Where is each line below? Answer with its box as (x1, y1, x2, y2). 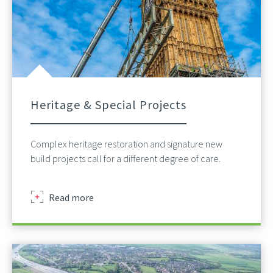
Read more (49, 191, 94, 204)
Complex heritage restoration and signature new (30, 138, 222, 151)
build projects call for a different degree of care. (30, 152, 221, 165)
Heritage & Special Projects (30, 97, 186, 113)
